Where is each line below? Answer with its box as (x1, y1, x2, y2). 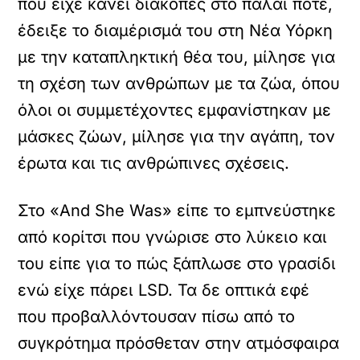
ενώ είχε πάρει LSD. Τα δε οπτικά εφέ (18, 280, 310, 300)
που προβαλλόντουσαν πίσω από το (18, 307, 296, 326)
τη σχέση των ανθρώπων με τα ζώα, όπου (18, 74, 341, 93)
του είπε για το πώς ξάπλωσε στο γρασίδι (18, 254, 337, 273)
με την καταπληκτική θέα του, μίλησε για (18, 47, 336, 67)
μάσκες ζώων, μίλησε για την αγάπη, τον (18, 127, 336, 146)
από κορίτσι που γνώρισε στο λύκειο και (18, 227, 328, 247)
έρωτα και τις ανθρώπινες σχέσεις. (18, 153, 290, 173)
